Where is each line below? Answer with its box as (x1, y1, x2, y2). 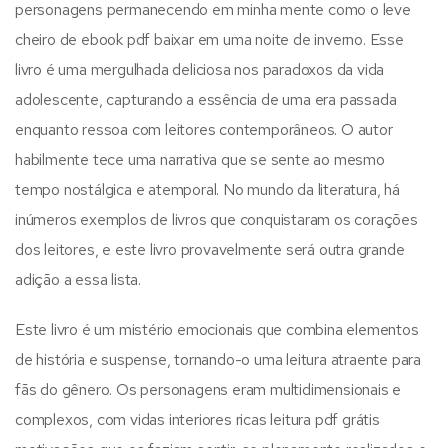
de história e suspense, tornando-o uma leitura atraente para (15, 348, 421, 370)
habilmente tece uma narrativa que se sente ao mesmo (15, 148, 385, 170)
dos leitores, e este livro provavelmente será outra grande (15, 238, 405, 260)
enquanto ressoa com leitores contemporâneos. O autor (15, 118, 393, 140)
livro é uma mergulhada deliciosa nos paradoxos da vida (15, 58, 385, 80)
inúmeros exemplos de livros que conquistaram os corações (15, 208, 418, 230)
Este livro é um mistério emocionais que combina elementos (15, 318, 419, 340)
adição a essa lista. (15, 268, 142, 290)
